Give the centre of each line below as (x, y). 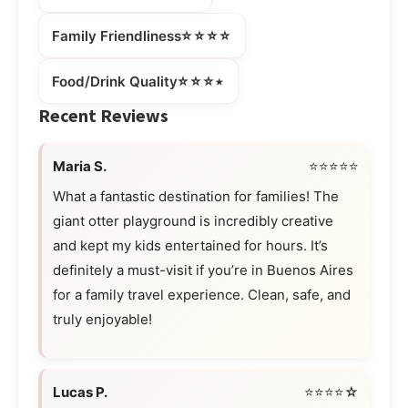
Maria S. (80, 167)
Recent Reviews (103, 116)
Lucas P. (80, 393)
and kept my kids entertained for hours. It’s (190, 246)
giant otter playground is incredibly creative (193, 221)
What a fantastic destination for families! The (196, 197)
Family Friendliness (117, 36)
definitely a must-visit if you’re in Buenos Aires (203, 270)
